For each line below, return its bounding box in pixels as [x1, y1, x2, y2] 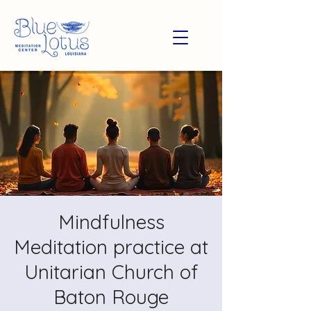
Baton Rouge [53, 285, 169, 309]
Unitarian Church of [24, 260, 199, 284]
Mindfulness [58, 210, 165, 234]
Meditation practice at [14, 235, 208, 259]
